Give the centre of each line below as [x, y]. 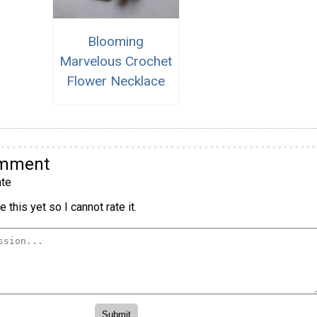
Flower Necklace [116, 81]
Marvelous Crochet [116, 62]
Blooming [116, 42]
